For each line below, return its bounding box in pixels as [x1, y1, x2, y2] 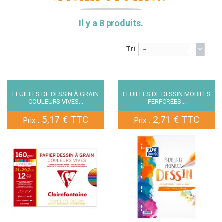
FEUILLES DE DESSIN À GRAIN [12, 90, 99, 98]
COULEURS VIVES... [28, 98, 83, 105]
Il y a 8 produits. [79, 18, 143, 28]
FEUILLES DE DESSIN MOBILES [122, 90, 211, 98]
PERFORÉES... [147, 98, 186, 105]
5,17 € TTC [39, 114, 88, 125]
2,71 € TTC [150, 114, 199, 125]
